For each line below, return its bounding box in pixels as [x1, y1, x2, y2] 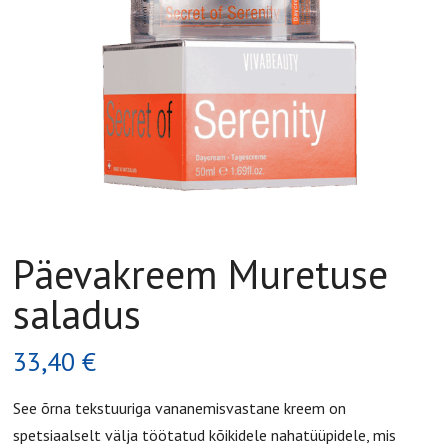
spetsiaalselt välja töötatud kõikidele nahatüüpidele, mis [13, 425, 397, 446]
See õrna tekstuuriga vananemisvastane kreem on [13, 398, 347, 419]
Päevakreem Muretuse [13, 248, 389, 301]
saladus [13, 288, 142, 341]
